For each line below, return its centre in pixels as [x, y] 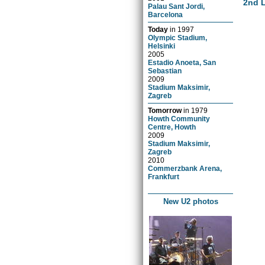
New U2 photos [190, 201]
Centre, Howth [172, 127]
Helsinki [162, 46]
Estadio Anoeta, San [182, 62]
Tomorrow [165, 110]
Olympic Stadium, [178, 37]
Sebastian [165, 70]
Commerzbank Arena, [185, 168]
